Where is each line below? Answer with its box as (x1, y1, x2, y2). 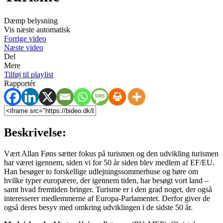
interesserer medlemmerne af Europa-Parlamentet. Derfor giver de (4, 194, 210, 203)
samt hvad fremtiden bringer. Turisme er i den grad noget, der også (4, 185, 212, 194)
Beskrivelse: (4, 125, 66, 139)
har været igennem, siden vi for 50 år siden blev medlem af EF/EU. (4, 158, 215, 167)
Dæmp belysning (4, 16, 58, 25)
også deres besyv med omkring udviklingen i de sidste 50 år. (4, 203, 193, 212)
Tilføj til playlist (4, 70, 53, 79)
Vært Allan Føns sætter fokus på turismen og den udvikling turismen (4, 149, 219, 158)
